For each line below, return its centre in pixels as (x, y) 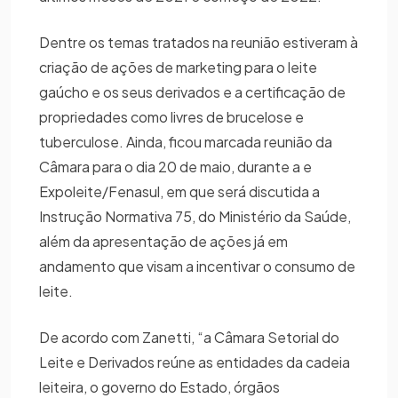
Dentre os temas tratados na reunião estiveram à (199, 42)
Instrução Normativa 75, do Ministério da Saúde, (195, 216)
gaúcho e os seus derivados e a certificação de (192, 92)
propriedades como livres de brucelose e (171, 116)
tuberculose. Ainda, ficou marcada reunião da (186, 141)
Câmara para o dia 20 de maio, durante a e (175, 166)
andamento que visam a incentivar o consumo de (197, 266)
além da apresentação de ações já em (163, 241)
